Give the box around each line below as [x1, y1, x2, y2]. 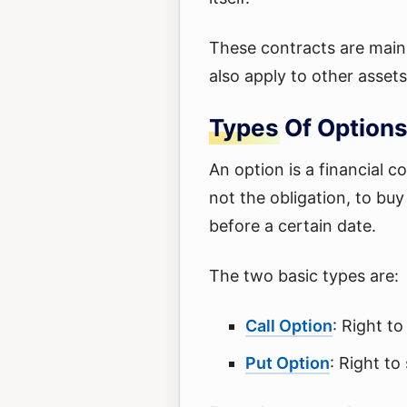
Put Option [245, 353, 330, 372]
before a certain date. [209, 216, 376, 235]
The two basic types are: [209, 266, 399, 285]
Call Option [245, 316, 333, 335]
